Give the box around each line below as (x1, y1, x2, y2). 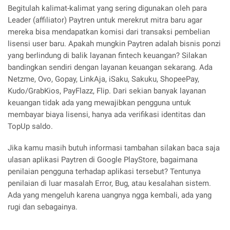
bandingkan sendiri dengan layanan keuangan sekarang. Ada (8, 62, 213, 72)
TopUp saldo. (8, 121, 53, 131)
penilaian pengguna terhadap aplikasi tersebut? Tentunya (8, 166, 201, 176)
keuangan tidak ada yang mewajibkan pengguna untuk (8, 98, 191, 107)
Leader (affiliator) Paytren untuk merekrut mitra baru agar (8, 15, 202, 25)
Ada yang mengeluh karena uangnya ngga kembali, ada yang (8, 190, 212, 200)
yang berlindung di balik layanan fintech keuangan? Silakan (8, 50, 207, 60)
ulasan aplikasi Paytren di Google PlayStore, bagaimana (8, 155, 198, 164)
